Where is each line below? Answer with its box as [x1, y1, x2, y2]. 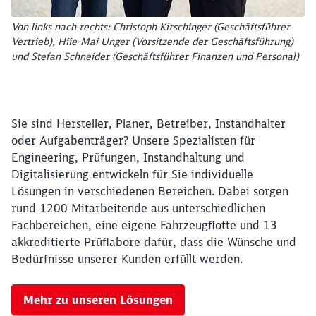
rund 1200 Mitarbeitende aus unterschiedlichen [11, 201, 265, 215]
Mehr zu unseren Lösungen [23, 293, 173, 307]
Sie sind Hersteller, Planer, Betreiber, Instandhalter [11, 116, 286, 130]
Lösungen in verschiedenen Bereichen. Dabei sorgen [11, 184, 288, 198]
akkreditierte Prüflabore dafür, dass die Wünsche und [11, 235, 296, 249]
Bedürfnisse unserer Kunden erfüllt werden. [11, 252, 243, 266]
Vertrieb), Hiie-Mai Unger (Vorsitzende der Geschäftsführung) [11, 35, 293, 48]
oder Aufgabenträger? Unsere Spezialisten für [11, 133, 255, 147]
